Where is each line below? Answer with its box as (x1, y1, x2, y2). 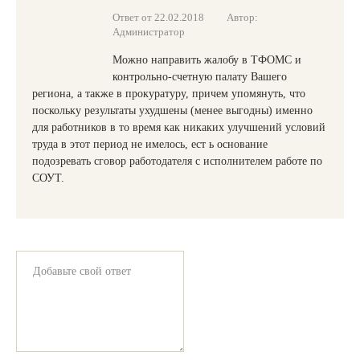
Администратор (112, 26, 185, 38)
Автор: (227, 11, 258, 23)
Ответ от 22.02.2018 (112, 11, 204, 23)
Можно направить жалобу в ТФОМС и (112, 54, 301, 66)
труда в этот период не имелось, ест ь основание (32, 138, 268, 150)
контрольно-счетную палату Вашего (112, 71, 287, 83)
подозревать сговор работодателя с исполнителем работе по (32, 155, 322, 167)
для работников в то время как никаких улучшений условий (32, 121, 325, 133)
